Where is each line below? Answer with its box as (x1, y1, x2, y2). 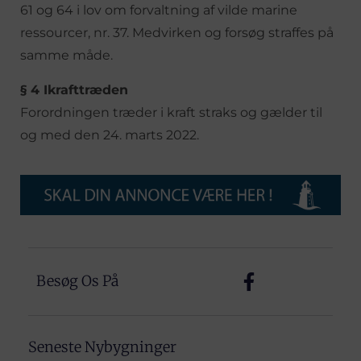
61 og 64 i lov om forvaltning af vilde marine (20, 2, 297, 18)
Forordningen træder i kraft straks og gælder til (20, 104, 322, 120)
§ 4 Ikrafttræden (20, 81, 128, 98)
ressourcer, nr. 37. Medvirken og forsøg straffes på (20, 24, 334, 40)
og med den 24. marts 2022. (20, 127, 199, 143)
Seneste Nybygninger (28, 337, 176, 356)
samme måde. (20, 47, 113, 63)
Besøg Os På (36, 272, 118, 291)
